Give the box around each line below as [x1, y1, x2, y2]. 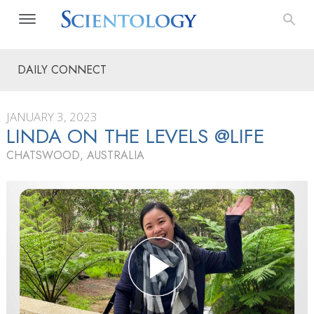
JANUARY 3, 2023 [6, 109, 97, 125]
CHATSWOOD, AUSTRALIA [6, 147, 144, 163]
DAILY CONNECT [18, 62, 107, 78]
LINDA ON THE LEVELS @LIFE [6, 122, 264, 151]
